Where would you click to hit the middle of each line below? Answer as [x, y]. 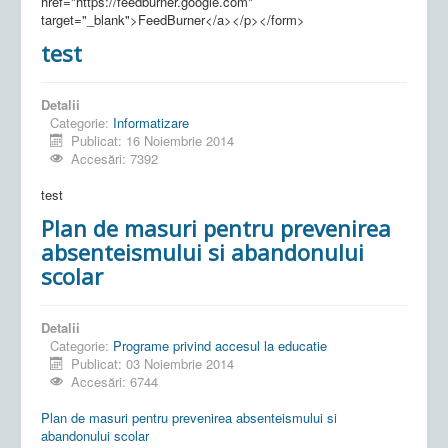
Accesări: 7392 [115, 158]
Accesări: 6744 [115, 381]
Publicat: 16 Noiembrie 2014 [153, 140]
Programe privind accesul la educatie [220, 345]
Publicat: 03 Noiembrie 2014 [153, 363]
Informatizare [151, 122]
